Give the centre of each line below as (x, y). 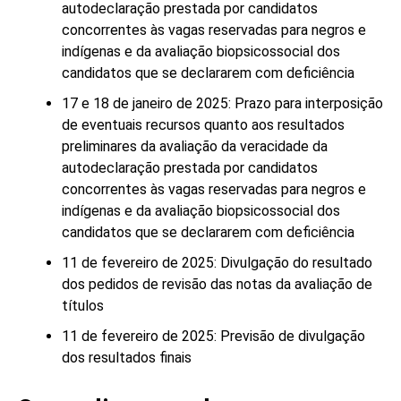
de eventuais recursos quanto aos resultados (203, 125)
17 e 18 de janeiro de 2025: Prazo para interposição (222, 103)
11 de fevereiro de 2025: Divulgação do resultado (217, 263)
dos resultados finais (126, 358)
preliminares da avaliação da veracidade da (194, 146)
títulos (82, 306)
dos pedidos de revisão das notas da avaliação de (217, 284)
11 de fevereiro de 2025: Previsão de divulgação (213, 336)
